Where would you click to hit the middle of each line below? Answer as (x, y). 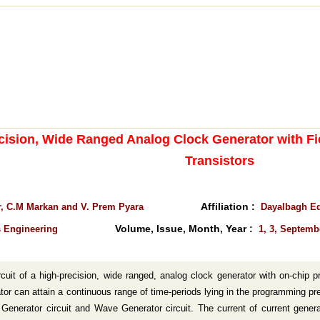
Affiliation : (231, 206)
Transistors (219, 161)
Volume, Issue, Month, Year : (187, 229)
